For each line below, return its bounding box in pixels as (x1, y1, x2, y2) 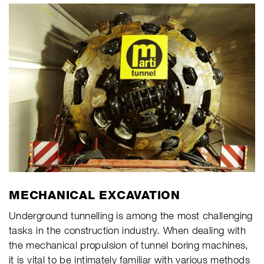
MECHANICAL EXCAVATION (9, 187, 180, 202)
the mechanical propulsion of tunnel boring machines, (9, 239, 249, 251)
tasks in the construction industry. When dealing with (9, 224, 246, 236)
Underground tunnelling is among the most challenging (9, 209, 253, 222)
